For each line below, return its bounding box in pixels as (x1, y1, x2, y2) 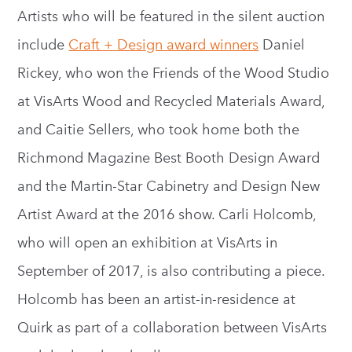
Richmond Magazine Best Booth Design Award (17, 149, 321, 167)
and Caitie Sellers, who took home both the (17, 121, 300, 138)
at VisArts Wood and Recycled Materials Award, (17, 93, 325, 110)
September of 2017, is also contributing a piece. (17, 262, 325, 280)
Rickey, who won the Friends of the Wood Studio (17, 64, 330, 82)
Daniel (258, 36, 306, 53)
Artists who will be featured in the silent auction (17, 8, 325, 25)
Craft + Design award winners (68, 36, 259, 53)
